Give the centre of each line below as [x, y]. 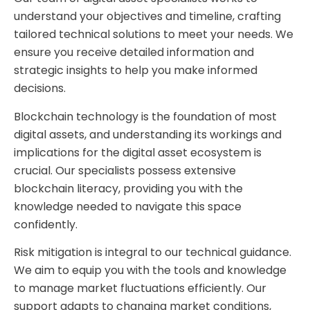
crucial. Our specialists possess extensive [125, 170]
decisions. [40, 89]
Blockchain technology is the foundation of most [145, 116]
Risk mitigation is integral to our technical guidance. [153, 253]
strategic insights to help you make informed [136, 71]
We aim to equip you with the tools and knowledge [150, 271]
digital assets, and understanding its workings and [148, 134]
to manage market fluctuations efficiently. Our [140, 289]
